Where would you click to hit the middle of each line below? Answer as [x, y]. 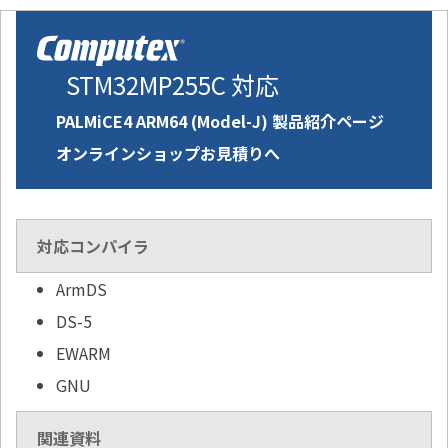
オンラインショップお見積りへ [168, 153]
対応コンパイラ [93, 246]
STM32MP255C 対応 [172, 85]
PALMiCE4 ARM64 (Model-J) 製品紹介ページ [220, 121]
